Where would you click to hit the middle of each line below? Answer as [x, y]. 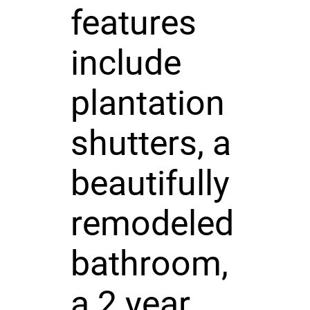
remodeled [152, 223]
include [126, 63]
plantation [147, 103]
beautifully [150, 183]
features [133, 22]
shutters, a [151, 143]
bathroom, [149, 263]
